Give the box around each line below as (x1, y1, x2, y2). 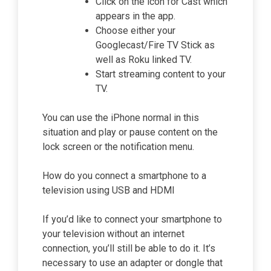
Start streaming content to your (96, 68, 226, 80)
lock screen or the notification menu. (42, 141, 194, 153)
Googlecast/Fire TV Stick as (96, 39, 215, 51)
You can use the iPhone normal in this (42, 112, 199, 124)
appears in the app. (96, 10, 175, 22)
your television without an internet (42, 228, 184, 240)
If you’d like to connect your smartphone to (42, 214, 222, 226)
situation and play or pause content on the (42, 126, 218, 139)
